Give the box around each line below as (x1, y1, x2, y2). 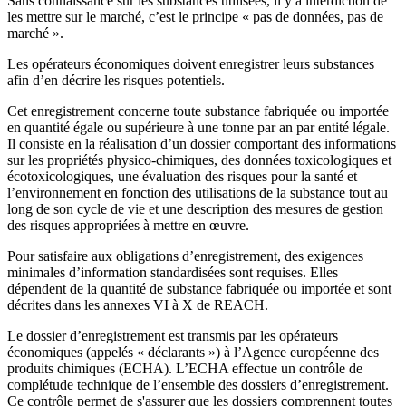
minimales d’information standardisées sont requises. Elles (7, 264, 338, 280)
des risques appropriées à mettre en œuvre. (7, 217, 249, 233)
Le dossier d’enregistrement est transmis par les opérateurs (7, 327, 338, 343)
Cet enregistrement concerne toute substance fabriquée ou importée (7, 102, 389, 119)
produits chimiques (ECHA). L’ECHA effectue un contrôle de (7, 360, 362, 376)
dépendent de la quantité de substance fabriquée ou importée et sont (7, 280, 391, 296)
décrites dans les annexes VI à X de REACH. (7, 296, 268, 313)
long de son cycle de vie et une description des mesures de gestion (7, 200, 383, 217)
